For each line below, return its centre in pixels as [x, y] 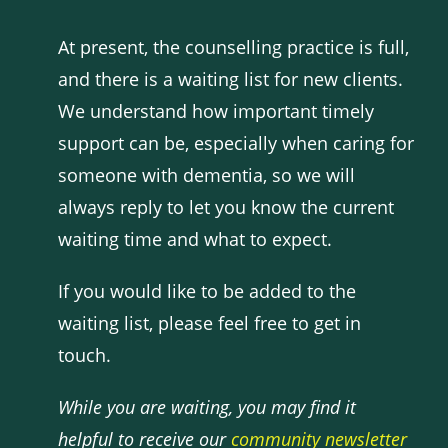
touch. [85, 355]
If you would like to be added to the [207, 291]
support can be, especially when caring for [236, 143]
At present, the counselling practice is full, [234, 47]
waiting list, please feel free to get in [210, 323]
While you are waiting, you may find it [207, 407]
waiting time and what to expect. [195, 239]
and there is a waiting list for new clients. [231, 79]
